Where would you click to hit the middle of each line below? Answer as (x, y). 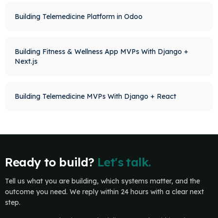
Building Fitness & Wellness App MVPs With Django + (101, 52)
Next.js (26, 61)
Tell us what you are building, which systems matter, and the (102, 181)
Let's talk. (124, 162)
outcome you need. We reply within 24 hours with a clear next (104, 192)
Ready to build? (49, 162)
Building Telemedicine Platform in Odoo (78, 17)
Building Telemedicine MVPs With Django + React (95, 96)
